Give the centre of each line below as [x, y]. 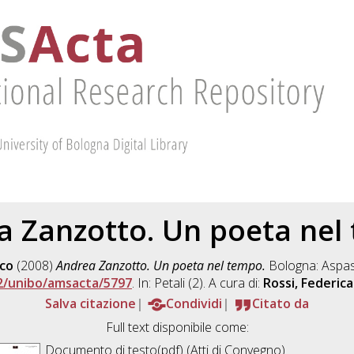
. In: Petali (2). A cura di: [198, 282]
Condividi [194, 304]
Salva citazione [90, 304]
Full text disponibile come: [177, 327]
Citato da [281, 304]
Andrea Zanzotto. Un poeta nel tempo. [160, 265]
